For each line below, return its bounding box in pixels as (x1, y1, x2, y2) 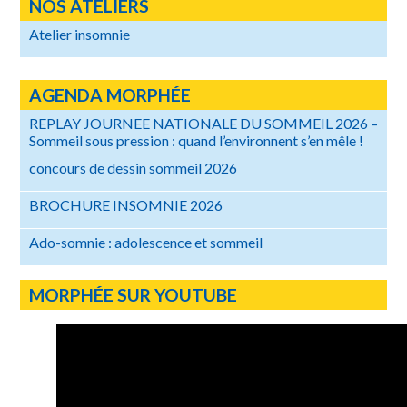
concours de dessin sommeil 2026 (29, 159, 237, 177)
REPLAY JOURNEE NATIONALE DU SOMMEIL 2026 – (29, 114, 378, 133)
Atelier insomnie (29, 25, 130, 43)
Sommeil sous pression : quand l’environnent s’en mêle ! (29, 132, 363, 150)
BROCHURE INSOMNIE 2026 (29, 196, 223, 214)
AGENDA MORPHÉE (29, 84, 191, 106)
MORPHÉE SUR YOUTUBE (29, 284, 237, 306)
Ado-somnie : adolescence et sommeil (29, 233, 263, 252)
